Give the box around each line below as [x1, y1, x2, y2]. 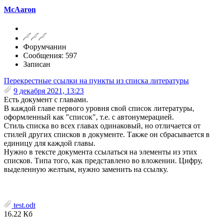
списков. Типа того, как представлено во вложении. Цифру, [4, 156, 202, 165]
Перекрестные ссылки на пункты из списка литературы [4, 77, 189, 85]
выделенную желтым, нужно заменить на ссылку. [4, 165, 168, 174]
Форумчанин [23, 43, 66, 51]
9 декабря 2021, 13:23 [14, 87, 84, 95]
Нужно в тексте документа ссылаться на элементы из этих [4, 148, 197, 156]
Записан [23, 60, 50, 69]
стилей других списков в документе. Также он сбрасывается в [4, 130, 210, 139]
